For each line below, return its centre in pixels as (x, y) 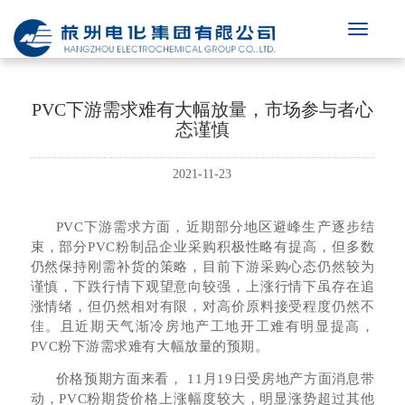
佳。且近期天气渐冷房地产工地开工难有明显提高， (202, 326)
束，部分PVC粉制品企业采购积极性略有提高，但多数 (202, 247)
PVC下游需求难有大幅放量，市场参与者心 (202, 109)
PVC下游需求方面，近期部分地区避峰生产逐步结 (215, 227)
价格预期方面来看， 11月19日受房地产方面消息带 (215, 379)
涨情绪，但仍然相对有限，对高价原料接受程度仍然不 (202, 306)
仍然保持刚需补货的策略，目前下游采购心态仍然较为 (202, 267)
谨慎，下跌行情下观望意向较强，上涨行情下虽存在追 (202, 287)
